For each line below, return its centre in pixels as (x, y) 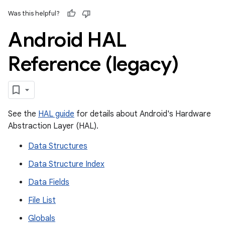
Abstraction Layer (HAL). (53, 126)
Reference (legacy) (93, 64)
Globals (42, 218)
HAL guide (56, 114)
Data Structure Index (66, 164)
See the (23, 114)
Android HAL (67, 40)
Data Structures (58, 146)
